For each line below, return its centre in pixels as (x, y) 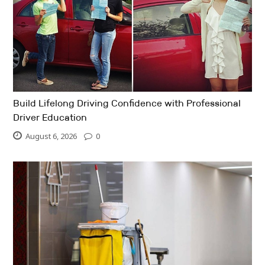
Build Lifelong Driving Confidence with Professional (127, 104)
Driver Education (50, 118)
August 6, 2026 (51, 136)
